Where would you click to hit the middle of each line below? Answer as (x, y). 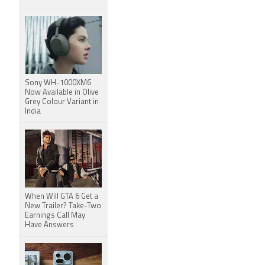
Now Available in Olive (62, 93)
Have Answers (49, 225)
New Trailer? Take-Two (63, 206)
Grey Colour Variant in (62, 102)
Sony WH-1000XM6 (58, 83)
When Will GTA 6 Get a (62, 197)
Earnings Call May (55, 216)
